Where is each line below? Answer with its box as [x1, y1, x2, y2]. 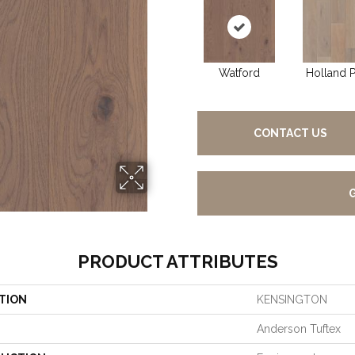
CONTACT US [254, 127, 328, 139]
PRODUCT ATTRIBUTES [77, 251, 278, 272]
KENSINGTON [257, 293, 327, 306]
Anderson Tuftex [257, 323, 341, 335]
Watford [218, 67, 260, 79]
